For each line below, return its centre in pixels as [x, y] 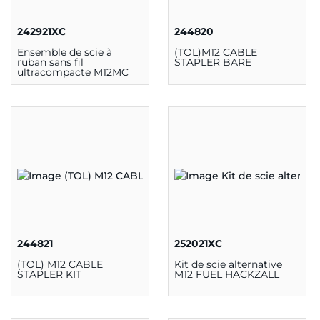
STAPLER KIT [49, 274]
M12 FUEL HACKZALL [226, 274]
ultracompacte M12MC [73, 72]
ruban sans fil [50, 62]
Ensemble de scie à [65, 52]
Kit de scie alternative [228, 264]
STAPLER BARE [212, 62]
